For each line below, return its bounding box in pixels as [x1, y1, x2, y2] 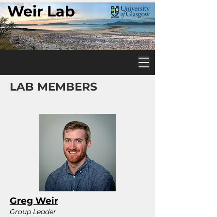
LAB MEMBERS [10, 80, 97, 93]
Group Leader [10, 207, 56, 216]
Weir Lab [7, 2, 75, 20]
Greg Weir [10, 195, 58, 206]
